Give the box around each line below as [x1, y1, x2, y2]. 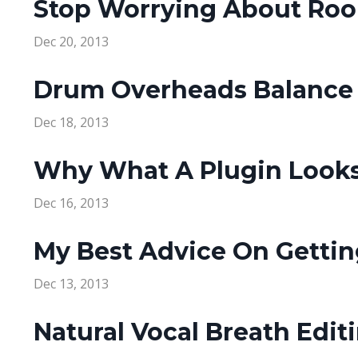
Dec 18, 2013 [34, 113, 109, 132]
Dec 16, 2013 [34, 194, 109, 213]
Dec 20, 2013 [34, 33, 109, 51]
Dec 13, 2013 [34, 275, 109, 293]
